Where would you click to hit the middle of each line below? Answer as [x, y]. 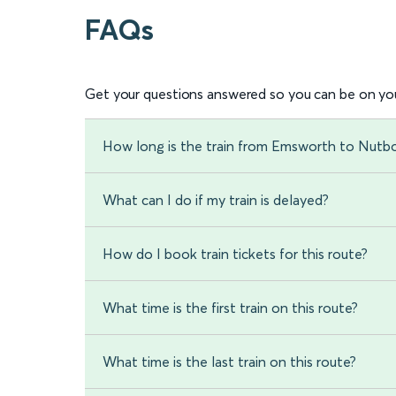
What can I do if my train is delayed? [216, 200]
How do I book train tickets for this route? [235, 254]
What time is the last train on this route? [229, 362]
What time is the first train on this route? [230, 308]
